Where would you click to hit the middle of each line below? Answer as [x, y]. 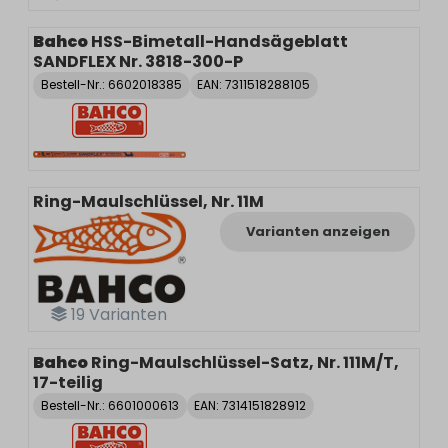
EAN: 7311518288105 [254, 85]
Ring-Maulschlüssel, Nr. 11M [148, 201]
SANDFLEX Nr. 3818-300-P [138, 62]
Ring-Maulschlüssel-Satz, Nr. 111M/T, [245, 362]
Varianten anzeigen [317, 231]
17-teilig [68, 382]
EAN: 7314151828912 [250, 405]
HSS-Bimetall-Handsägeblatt [219, 42]
